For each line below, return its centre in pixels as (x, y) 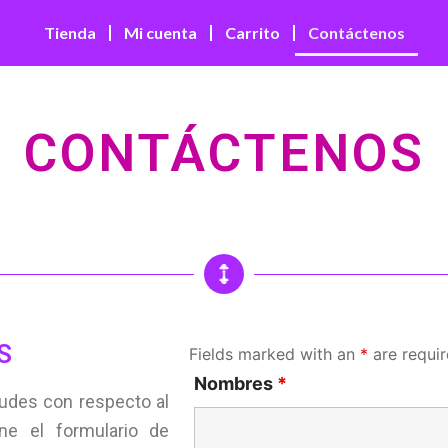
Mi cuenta (160, 32)
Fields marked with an (275, 354)
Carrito (252, 32)
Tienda (69, 32)
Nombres (236, 383)
